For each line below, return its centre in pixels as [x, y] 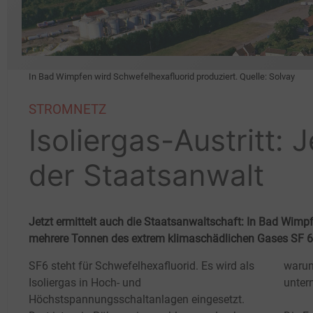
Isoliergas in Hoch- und [85, 282]
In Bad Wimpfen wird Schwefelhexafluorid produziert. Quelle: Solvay [162, 76]
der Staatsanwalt [146, 175]
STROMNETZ [67, 109]
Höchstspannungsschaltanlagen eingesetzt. [137, 299]
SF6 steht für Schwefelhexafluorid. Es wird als [141, 265]
